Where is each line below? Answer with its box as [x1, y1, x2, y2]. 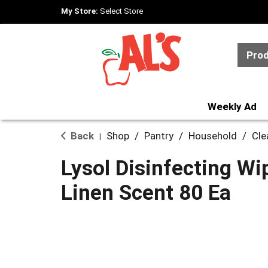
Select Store [100, 7, 143, 16]
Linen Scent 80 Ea [61, 181, 231, 205]
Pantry [144, 130, 173, 142]
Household [188, 130, 237, 142]
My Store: [61, 7, 100, 16]
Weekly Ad [208, 100, 257, 112]
